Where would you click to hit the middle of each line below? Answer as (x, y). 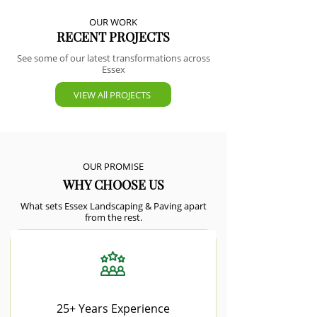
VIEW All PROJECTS (112, 94)
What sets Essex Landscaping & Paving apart (113, 206)
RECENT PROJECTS (113, 37)
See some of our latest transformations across (113, 58)
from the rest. (113, 217)
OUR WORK (113, 22)
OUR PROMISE (113, 166)
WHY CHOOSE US (113, 185)
